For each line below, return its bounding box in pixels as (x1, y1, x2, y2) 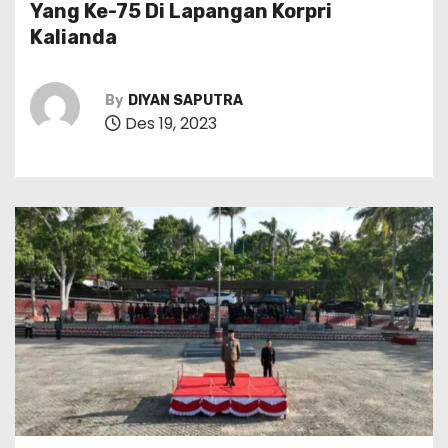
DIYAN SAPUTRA (128, 91, 243, 109)
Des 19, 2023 (121, 111, 217, 135)
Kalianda (30, 25, 117, 50)
